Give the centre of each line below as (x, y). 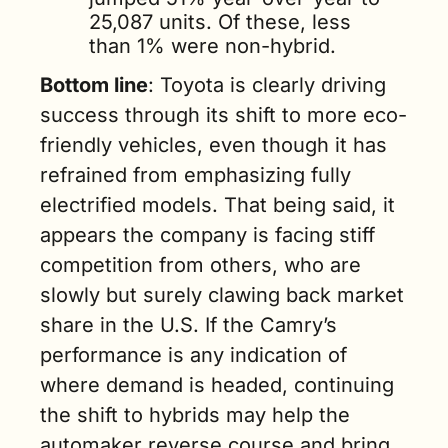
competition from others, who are (200, 265)
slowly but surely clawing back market (222, 295)
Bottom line (94, 85)
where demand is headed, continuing (217, 385)
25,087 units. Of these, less (220, 22)
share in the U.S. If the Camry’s (188, 325)
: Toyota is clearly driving (267, 85)
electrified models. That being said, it (217, 205)
